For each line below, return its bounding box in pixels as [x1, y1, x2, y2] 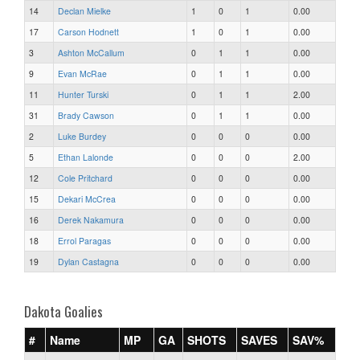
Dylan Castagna [58, 255, 119, 268]
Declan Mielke [58, 4, 111, 17]
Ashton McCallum [58, 46, 125, 59]
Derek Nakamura [58, 213, 124, 226]
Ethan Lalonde [58, 150, 113, 163]
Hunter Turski [58, 88, 108, 100]
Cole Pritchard [58, 171, 112, 184]
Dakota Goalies [24, 301, 103, 321]
